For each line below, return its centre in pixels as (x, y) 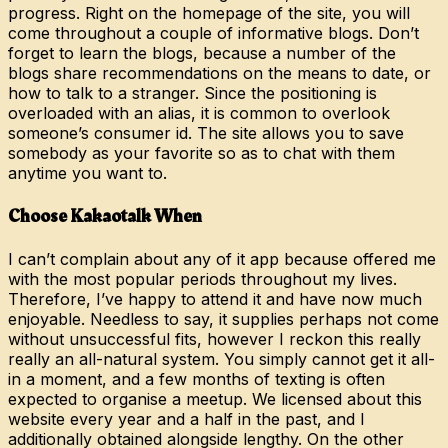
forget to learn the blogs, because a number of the (202, 53)
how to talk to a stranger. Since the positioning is (192, 93)
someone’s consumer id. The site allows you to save (206, 133)
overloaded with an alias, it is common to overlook (199, 113)
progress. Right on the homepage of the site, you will (209, 13)
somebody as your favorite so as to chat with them (201, 153)
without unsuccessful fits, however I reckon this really (214, 338)
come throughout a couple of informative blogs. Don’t (213, 33)
